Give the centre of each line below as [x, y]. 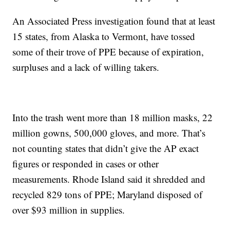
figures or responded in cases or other [86, 164]
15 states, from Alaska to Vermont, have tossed [104, 36]
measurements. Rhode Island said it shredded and [109, 179]
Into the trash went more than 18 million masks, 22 [113, 118]
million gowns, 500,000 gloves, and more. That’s [109, 133]
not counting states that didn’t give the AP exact [106, 148]
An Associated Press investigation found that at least [114, 21]
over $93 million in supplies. [69, 210]
